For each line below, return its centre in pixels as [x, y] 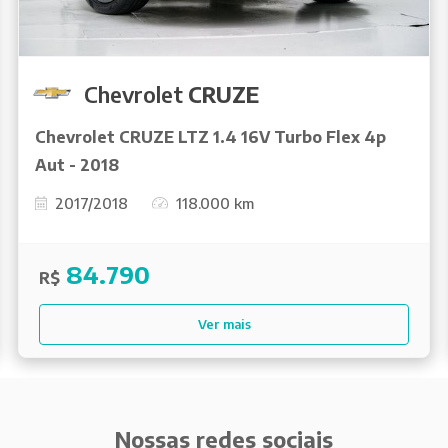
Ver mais [224, 323]
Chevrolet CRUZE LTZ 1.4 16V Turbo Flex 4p [210, 136]
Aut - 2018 [77, 164]
